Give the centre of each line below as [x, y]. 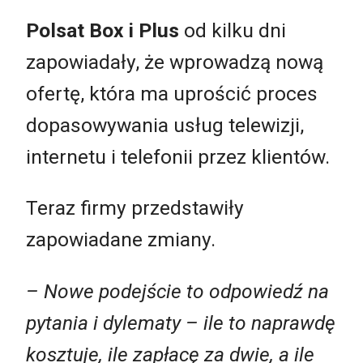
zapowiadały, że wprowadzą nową [175, 62]
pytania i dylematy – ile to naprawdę [181, 322]
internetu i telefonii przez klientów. [178, 156]
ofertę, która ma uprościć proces [172, 93]
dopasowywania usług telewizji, [165, 125]
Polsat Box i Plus [102, 30]
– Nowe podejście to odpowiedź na [177, 291]
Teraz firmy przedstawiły [135, 208]
